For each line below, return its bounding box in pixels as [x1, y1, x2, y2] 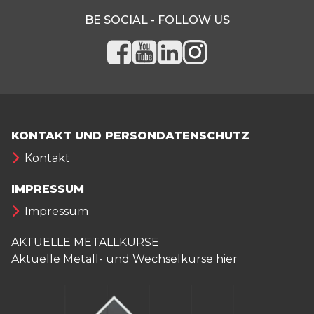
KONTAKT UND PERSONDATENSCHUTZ [11, 129, 250, 143]
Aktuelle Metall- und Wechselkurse [11, 252, 213, 266]
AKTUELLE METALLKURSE [11, 235, 159, 250]
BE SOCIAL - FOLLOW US [84, 13, 230, 27]
